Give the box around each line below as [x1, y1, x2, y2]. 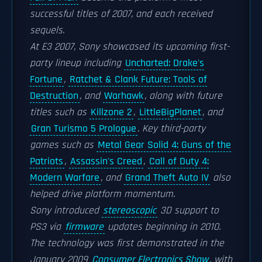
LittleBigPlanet [139, 106, 201, 119]
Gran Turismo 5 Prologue [31, 122, 136, 135]
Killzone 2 [91, 106, 132, 119]
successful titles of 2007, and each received [30, 8, 212, 20]
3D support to [157, 204, 219, 217]
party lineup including [30, 57, 124, 70]
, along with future [144, 89, 222, 102]
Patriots [30, 155, 63, 168]
